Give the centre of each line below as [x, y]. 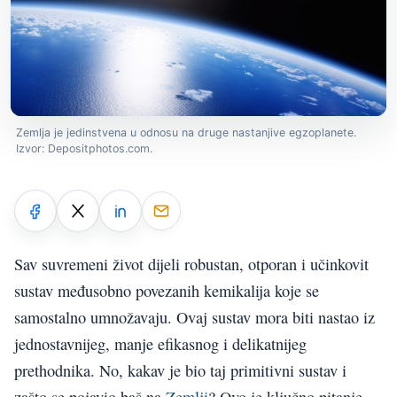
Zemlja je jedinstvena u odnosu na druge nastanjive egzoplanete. [186, 133]
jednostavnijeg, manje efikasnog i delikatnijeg [160, 343]
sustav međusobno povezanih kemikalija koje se [167, 290]
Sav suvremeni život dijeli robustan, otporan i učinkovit [191, 264]
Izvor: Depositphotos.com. [84, 149]
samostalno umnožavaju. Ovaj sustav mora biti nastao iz [195, 317]
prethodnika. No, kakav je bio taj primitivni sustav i [180, 370]
